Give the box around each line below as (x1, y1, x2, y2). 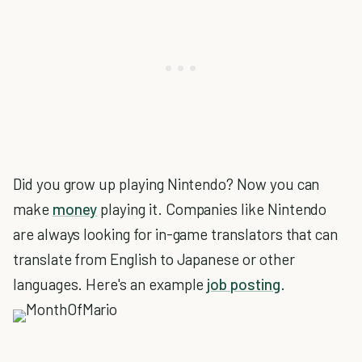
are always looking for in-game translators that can (13, 225, 339, 243)
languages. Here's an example (13, 275, 208, 293)
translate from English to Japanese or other (13, 250, 295, 268)
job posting (207, 275, 280, 293)
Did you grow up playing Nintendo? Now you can (13, 175, 320, 193)
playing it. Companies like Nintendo (97, 200, 327, 218)
